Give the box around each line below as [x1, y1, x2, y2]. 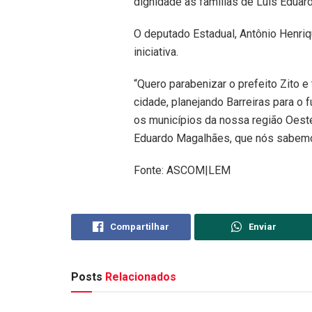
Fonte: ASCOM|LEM [134, 164, 231, 177]
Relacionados [102, 270, 176, 284]
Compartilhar [109, 221, 169, 233]
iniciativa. [134, 45, 178, 58]
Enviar [248, 221, 276, 233]
